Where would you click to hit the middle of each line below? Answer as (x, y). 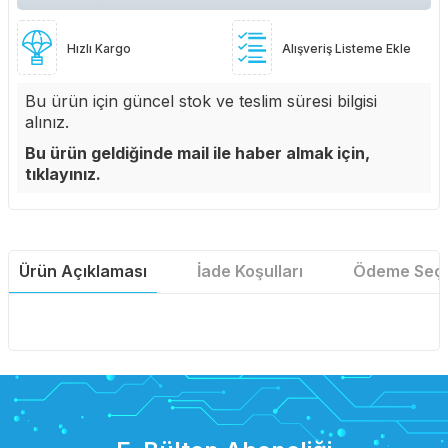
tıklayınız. (63, 174)
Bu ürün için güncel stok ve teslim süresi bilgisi (201, 101)
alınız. (47, 122)
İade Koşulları (250, 271)
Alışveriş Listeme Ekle (346, 49)
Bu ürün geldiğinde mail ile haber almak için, (197, 153)
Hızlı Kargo (99, 49)
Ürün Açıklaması (83, 271)
